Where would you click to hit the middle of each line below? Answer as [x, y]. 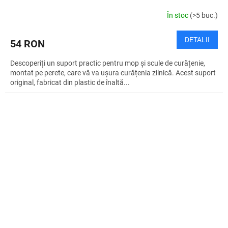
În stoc [178, 16]
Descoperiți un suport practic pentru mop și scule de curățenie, [108, 63]
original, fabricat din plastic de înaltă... [70, 82]
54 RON [27, 44]
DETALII [197, 39]
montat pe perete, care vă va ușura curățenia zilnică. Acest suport [113, 73]
